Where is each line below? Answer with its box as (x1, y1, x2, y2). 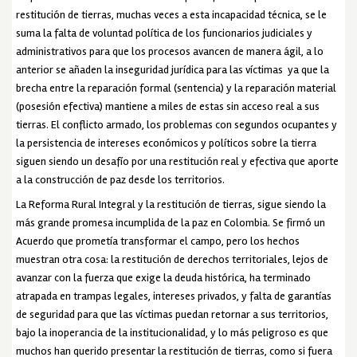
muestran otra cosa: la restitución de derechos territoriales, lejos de (16, 252, 329, 266)
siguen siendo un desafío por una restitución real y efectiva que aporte (16, 154, 339, 168)
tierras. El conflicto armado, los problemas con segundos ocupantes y (16, 117, 338, 131)
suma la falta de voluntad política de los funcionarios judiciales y (16, 25, 313, 40)
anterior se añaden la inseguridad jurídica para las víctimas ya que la (16, 62, 330, 76)
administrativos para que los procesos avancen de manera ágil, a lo (16, 44, 324, 58)
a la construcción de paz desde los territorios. (16, 172, 226, 186)
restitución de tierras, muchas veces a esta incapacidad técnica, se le (16, 7, 328, 22)
